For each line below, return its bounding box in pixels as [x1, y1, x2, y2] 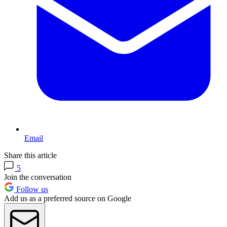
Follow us [14, 185, 48, 194]
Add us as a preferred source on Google [4, 194, 131, 203]
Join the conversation [4, 173, 71, 182]
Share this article [4, 151, 57, 160]
